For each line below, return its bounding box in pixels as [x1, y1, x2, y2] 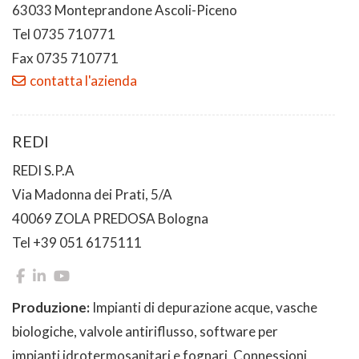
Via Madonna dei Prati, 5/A [12, 185, 172, 203]
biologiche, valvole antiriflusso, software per [12, 322, 278, 340]
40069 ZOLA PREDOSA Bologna [12, 209, 208, 227]
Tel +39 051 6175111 [12, 233, 142, 251]
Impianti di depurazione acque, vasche [92, 298, 317, 316]
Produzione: [12, 298, 92, 316]
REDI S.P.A [12, 161, 75, 179]
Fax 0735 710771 [12, 49, 119, 67]
